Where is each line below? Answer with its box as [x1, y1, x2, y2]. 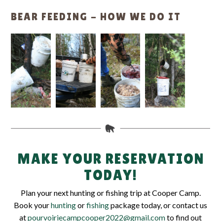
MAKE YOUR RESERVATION [17, 150, 204, 167]
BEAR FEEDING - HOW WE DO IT [11, 11, 182, 23]
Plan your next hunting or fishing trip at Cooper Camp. [20, 187, 201, 197]
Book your [14, 200, 51, 210]
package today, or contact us [109, 200, 207, 210]
